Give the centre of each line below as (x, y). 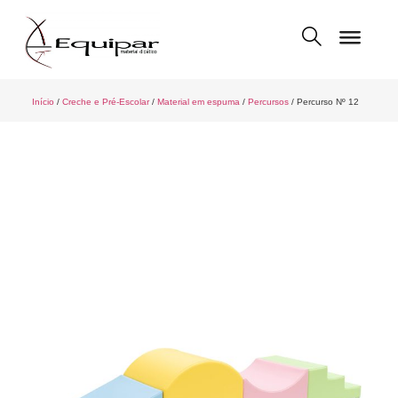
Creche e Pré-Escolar (105, 102)
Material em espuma (198, 102)
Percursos (268, 102)
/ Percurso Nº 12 (323, 102)
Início (43, 102)
